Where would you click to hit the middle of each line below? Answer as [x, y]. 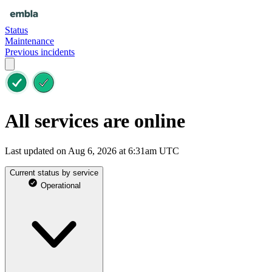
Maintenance [29, 41]
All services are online [95, 121]
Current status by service [54, 172]
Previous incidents [40, 52]
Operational [59, 185]
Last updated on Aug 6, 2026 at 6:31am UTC [92, 151]
